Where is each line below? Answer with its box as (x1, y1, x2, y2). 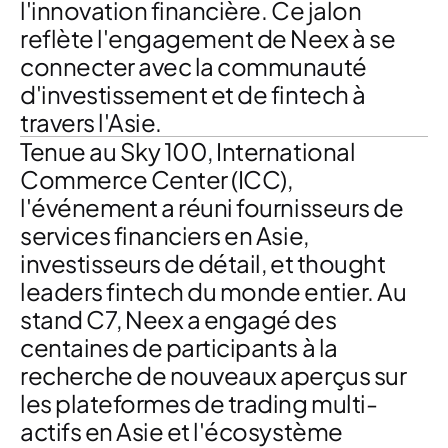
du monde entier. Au (183, 276, 407, 306)
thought (296, 248, 386, 278)
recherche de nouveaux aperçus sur (20, 360, 407, 390)
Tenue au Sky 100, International (20, 136, 356, 166)
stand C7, (20, 304, 126, 334)
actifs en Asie (20, 416, 164, 446)
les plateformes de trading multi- (20, 388, 378, 418)
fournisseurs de (236, 192, 404, 222)
